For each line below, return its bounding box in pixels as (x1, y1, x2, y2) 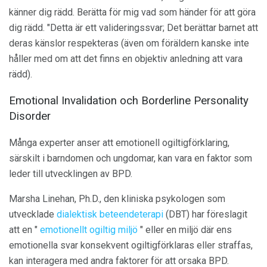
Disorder (9, 110, 51, 123)
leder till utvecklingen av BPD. (9, 168, 132, 179)
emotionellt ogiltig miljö (40, 224, 138, 235)
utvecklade (9, 209, 57, 220)
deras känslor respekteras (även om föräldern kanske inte (9, 37, 249, 49)
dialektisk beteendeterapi (57, 209, 163, 220)
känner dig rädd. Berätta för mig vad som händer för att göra (9, 6, 256, 18)
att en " (9, 224, 40, 235)
